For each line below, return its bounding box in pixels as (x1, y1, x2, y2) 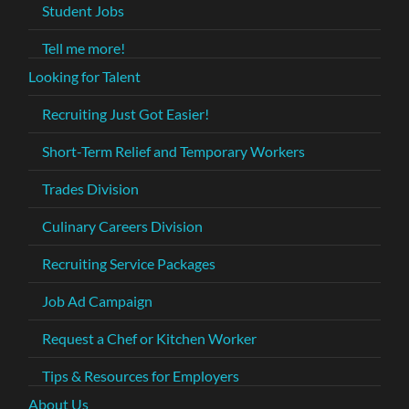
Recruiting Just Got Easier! (42, 104, 210, 122)
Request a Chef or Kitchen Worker (42, 329, 257, 347)
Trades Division (42, 179, 140, 197)
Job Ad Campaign (42, 291, 153, 309)
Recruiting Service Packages (42, 254, 216, 272)
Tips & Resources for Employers (42, 366, 240, 384)
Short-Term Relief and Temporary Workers (42, 142, 306, 160)
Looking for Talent (28, 67, 142, 85)
